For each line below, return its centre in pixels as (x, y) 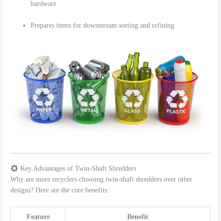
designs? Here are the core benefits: (60, 190)
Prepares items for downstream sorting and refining (103, 26)
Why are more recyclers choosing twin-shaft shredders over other (102, 180)
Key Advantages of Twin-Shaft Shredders (77, 169)
